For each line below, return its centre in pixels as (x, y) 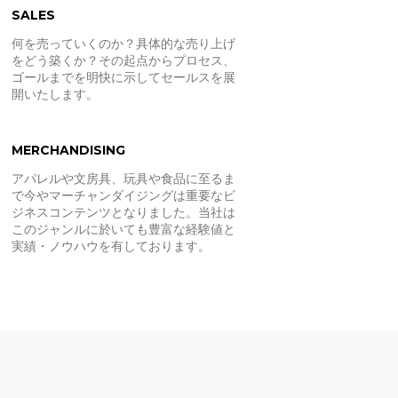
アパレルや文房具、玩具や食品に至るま (123, 179)
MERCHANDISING (68, 150)
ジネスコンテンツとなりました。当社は (123, 212)
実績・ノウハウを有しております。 (111, 246)
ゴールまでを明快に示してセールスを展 (123, 77)
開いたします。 (55, 94)
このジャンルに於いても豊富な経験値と (123, 229)
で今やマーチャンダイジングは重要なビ (123, 195)
